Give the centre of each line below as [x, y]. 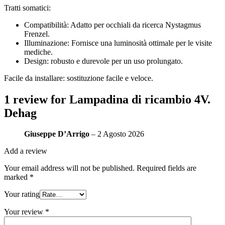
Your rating [22, 194]
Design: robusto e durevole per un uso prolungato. [103, 61]
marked [17, 177]
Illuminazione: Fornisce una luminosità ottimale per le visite [118, 43]
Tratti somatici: [27, 8]
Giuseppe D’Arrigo [58, 134]
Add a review [26, 151]
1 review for [37, 99]
